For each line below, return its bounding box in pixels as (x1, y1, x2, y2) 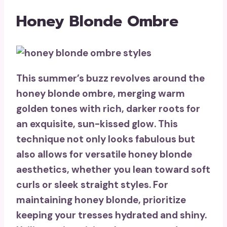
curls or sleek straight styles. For (16, 178, 168, 192)
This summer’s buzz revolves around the (16, 72, 205, 85)
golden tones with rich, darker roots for (16, 102, 200, 116)
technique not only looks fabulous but (16, 133, 195, 146)
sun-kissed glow (78, 118, 154, 131)
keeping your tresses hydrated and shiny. (16, 209, 207, 222)
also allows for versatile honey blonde (16, 148, 192, 161)
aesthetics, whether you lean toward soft (16, 163, 210, 176)
